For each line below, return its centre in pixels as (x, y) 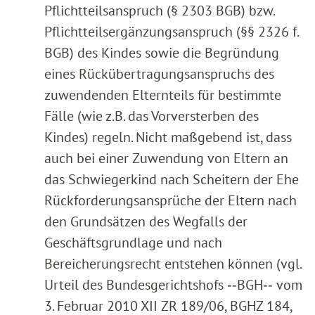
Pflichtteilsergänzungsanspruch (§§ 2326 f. (171, 31)
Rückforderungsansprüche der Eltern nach (171, 200)
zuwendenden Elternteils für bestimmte (163, 95)
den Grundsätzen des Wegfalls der (146, 221)
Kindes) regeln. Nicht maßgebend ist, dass (168, 137)
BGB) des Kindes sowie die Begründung (162, 52)
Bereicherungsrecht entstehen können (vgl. (173, 263)
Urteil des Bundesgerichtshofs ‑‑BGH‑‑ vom (173, 284)
